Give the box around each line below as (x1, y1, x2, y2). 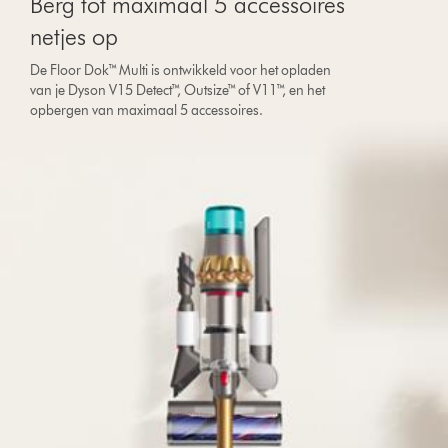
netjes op (30, 22, 119, 51)
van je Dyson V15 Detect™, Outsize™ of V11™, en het (30, 82, 326, 99)
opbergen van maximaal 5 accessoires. (30, 102, 264, 119)
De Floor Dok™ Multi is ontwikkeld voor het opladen (30, 62, 332, 79)
